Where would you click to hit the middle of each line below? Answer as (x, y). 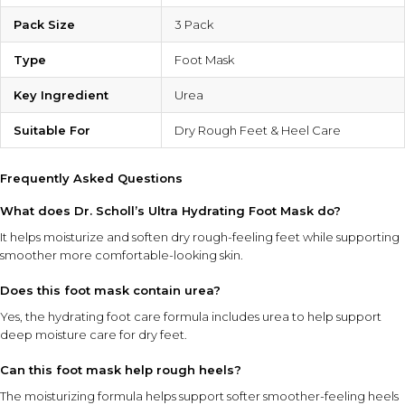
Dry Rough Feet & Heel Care (258, 131)
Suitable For (52, 131)
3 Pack (194, 25)
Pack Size (44, 25)
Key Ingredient (61, 95)
